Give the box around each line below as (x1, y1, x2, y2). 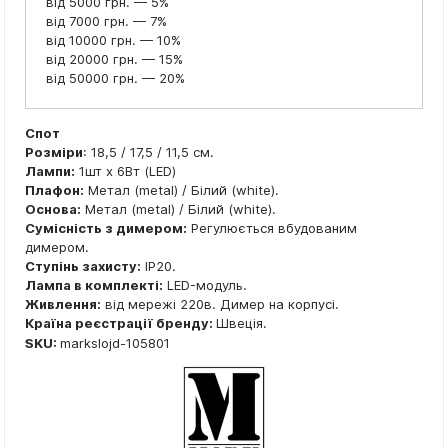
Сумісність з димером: (25, 220, 187, 237)
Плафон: (25, 182, 84, 199)
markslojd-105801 (60, 335, 170, 352)
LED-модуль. (163, 277, 247, 294)
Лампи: (25, 163, 75, 180)
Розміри (25, 144, 83, 161)
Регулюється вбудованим (187, 220, 357, 237)
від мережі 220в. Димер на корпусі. (101, 296, 339, 313)
